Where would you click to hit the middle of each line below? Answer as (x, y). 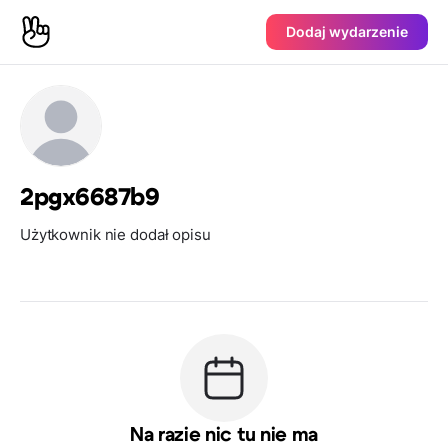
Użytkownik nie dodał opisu (115, 234)
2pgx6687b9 (90, 198)
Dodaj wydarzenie (347, 31)
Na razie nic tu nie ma (224, 435)
